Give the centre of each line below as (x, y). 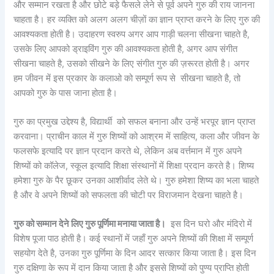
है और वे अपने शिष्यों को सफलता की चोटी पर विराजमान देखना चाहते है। (129, 195)
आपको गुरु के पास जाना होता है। (66, 93)
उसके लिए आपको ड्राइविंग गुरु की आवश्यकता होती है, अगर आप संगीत (126, 49)
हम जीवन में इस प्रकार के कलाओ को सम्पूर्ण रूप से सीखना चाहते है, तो (127, 78)
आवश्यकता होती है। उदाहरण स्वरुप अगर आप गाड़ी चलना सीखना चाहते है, (132, 34)
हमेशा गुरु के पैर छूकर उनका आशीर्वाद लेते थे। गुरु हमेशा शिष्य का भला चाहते (136, 181)
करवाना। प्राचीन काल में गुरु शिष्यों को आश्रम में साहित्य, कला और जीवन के (137, 137)
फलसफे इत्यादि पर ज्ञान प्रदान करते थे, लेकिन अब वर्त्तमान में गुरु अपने (128, 151)
